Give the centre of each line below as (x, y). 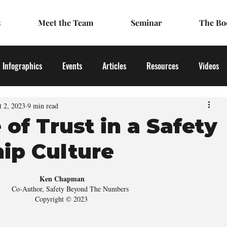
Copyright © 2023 (62, 199)
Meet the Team (66, 23)
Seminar (146, 23)
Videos (209, 66)
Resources (162, 66)
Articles (114, 66)
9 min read (43, 105)
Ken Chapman (62, 179)
